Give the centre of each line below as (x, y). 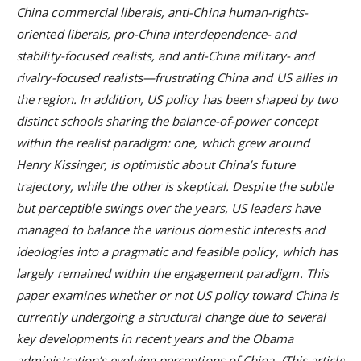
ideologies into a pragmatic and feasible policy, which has (177, 251)
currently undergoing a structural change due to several (171, 317)
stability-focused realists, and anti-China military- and (166, 56)
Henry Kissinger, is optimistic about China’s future (156, 164)
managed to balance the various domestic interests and (170, 230)
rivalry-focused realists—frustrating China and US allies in (177, 77)
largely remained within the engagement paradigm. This (172, 273)
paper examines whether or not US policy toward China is (178, 295)
